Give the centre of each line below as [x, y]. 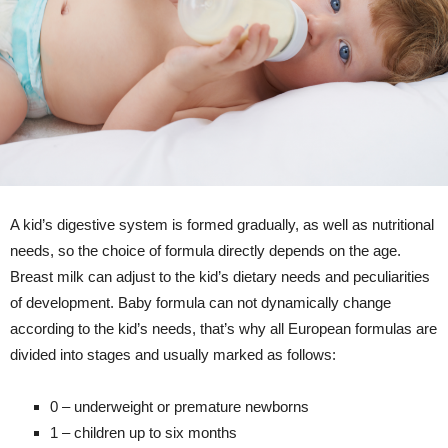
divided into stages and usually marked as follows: [173, 354]
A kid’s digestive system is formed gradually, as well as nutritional [222, 224]
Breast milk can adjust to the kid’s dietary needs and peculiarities [220, 276]
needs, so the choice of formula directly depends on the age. [205, 250]
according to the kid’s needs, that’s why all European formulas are [223, 328]
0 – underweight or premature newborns [179, 406]
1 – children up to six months [143, 432]
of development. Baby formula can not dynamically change [200, 302]
